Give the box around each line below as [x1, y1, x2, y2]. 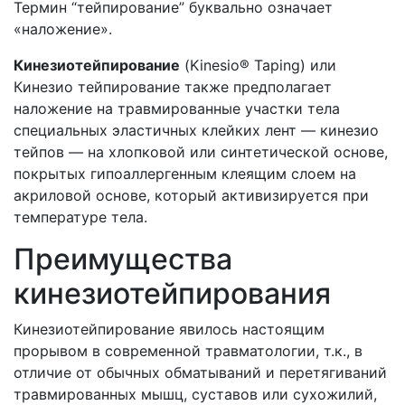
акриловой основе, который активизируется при [14, 186, 369, 204]
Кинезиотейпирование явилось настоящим [14, 320, 325, 338]
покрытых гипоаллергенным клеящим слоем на [14, 165, 356, 183]
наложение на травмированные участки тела [14, 99, 340, 118]
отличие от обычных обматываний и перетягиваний [14, 363, 387, 381]
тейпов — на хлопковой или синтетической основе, [14, 143, 388, 161]
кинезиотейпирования [14, 276, 331, 311]
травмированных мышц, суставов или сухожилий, [14, 385, 377, 403]
